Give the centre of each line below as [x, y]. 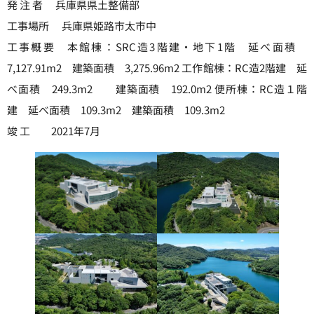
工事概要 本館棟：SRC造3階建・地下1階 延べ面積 [157, 47]
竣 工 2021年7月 [54, 131]
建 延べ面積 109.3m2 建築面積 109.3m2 [116, 110]
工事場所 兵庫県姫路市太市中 [82, 26]
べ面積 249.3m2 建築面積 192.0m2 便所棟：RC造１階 [157, 89]
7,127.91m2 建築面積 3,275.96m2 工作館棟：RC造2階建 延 [157, 68]
